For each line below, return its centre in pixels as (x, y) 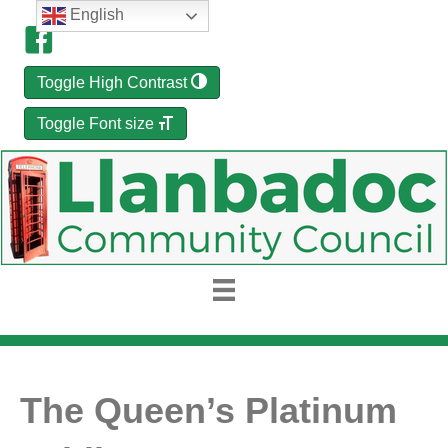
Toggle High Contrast (112, 82)
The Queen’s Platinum (208, 411)
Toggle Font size (95, 123)
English (94, 15)
